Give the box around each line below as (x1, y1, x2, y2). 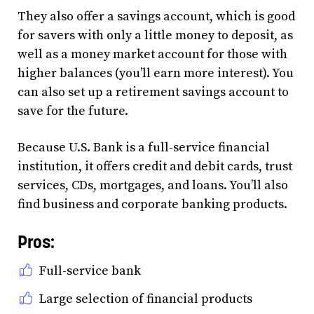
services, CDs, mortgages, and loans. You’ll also (18, 177, 288, 193)
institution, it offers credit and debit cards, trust (18, 158, 292, 175)
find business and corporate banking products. (18, 196, 287, 212)
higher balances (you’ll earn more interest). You (18, 65, 294, 81)
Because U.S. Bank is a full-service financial (18, 139, 270, 156)
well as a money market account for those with (18, 46, 287, 62)
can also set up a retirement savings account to (18, 84, 289, 100)
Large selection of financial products (39, 290, 252, 307)
